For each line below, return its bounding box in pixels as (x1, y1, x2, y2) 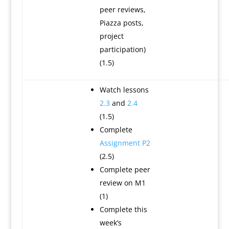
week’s (99, 218, 122, 227)
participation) (99, 44, 146, 54)
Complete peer (99, 165, 150, 174)
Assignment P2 (99, 138, 150, 148)
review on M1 (99, 178, 146, 188)
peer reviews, (99, 5, 146, 14)
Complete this (99, 204, 147, 214)
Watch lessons (99, 85, 149, 95)
